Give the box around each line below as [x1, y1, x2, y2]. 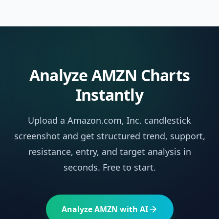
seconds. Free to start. [63, 161, 156, 173]
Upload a [28, 114, 67, 126]
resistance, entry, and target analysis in [28, 146, 191, 157]
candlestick [142, 114, 191, 126]
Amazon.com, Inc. [67, 114, 142, 126]
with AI [117, 204, 148, 215]
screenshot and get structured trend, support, [14, 130, 205, 142]
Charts [137, 65, 190, 86]
